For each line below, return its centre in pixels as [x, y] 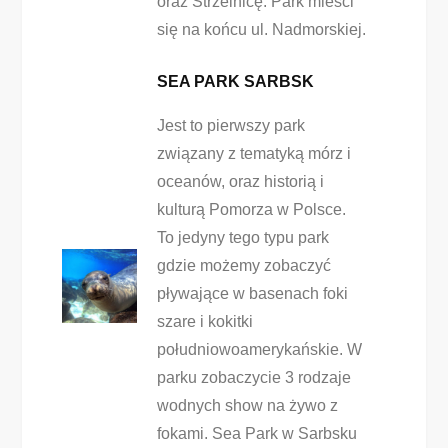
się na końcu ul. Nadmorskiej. [261, 29]
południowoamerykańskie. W [259, 349]
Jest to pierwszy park [230, 125]
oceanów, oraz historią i [240, 181]
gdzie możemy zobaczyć [243, 265]
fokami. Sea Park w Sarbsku [256, 433]
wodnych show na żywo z [247, 405]
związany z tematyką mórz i [253, 153]
